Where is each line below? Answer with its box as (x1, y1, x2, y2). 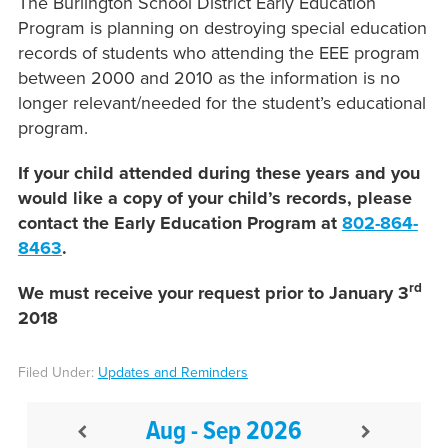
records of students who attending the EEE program (17, 42, 420, 65)
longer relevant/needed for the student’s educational (17, 92, 426, 115)
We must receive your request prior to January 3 (17, 282, 409, 305)
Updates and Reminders (97, 364, 248, 382)
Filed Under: (17, 364, 98, 382)
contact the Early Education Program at (17, 212, 342, 235)
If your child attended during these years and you (17, 162, 420, 185)
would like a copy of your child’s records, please (17, 187, 412, 210)
